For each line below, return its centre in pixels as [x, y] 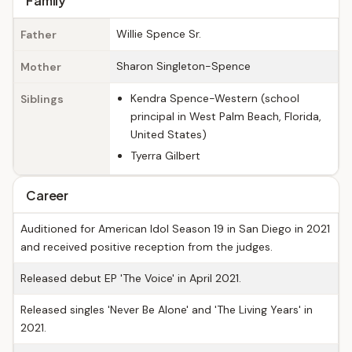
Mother [41, 67]
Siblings [42, 99]
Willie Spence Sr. [159, 34]
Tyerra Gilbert [165, 156]
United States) [169, 134]
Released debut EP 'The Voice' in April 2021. [131, 278]
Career [48, 195]
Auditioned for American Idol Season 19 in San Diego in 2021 [175, 229]
